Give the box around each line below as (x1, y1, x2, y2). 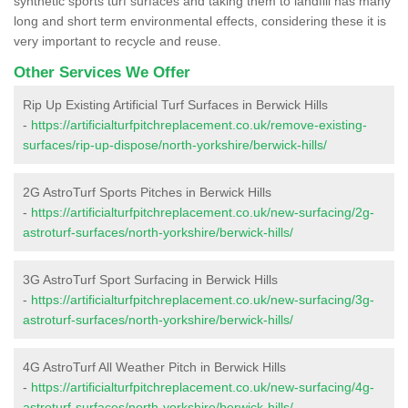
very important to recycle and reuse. (14, 33, 221, 48)
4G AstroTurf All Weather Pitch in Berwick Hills (23, 359, 286, 374)
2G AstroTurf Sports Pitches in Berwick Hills (23, 184, 271, 199)
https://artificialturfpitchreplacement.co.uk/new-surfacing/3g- (31, 291, 374, 307)
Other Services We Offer (14, 63, 190, 81)
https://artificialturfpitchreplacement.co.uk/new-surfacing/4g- (31, 379, 374, 394)
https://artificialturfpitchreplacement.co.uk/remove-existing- (31, 117, 367, 132)
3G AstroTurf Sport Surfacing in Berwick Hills (23, 271, 278, 287)
